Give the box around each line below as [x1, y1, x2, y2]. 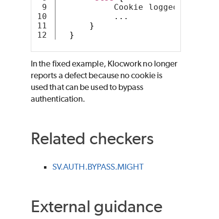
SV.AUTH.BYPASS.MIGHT [52, 162, 144, 172]
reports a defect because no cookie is [31, 70, 162, 80]
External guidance [31, 196, 163, 217]
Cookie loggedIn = [60, 2, 203, 12]
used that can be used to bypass [31, 82, 144, 92]
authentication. [31, 93, 86, 104]
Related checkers [31, 128, 154, 148]
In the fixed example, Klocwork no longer [31, 58, 178, 68]
